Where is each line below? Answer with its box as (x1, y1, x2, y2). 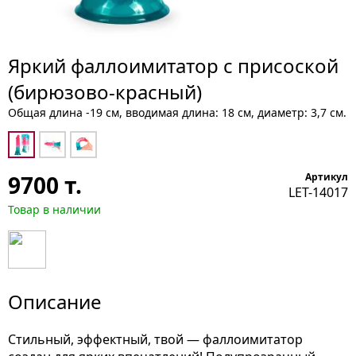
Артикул (305, 170, 348, 184)
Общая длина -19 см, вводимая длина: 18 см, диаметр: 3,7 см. (8, 105, 346, 120)
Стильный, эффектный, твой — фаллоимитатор (8, 331, 303, 348)
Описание (8, 288, 102, 315)
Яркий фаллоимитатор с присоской (8, 52, 339, 79)
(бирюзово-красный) (8, 79, 202, 105)
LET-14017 (288, 184, 348, 201)
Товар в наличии (8, 202, 101, 217)
